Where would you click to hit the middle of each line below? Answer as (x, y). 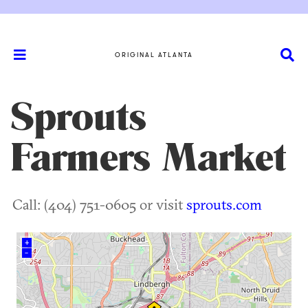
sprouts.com (224, 204)
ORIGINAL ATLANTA (154, 54)
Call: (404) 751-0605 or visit (99, 204)
